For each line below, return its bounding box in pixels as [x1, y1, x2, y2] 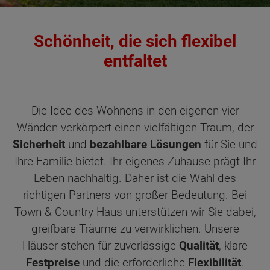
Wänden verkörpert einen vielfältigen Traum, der [16, 121, 254, 135]
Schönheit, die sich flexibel [34, 31, 236, 51]
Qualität [179, 239, 219, 253]
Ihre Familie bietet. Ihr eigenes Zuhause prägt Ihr [14, 154, 256, 169]
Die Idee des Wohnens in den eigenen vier [31, 104, 239, 118]
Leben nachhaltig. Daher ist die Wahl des [34, 171, 236, 186]
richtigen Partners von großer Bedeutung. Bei [23, 188, 247, 202]
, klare [219, 239, 248, 253]
